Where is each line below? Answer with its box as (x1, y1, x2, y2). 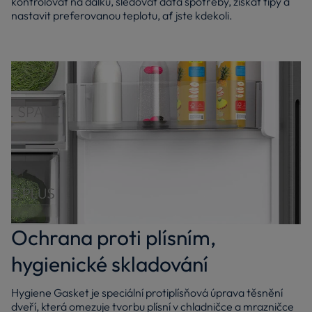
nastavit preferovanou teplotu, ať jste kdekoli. (11, 8, 233, 23)
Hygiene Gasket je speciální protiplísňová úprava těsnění (11, 286, 283, 300)
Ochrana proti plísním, (11, 224, 216, 251)
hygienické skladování (11, 251, 208, 278)
